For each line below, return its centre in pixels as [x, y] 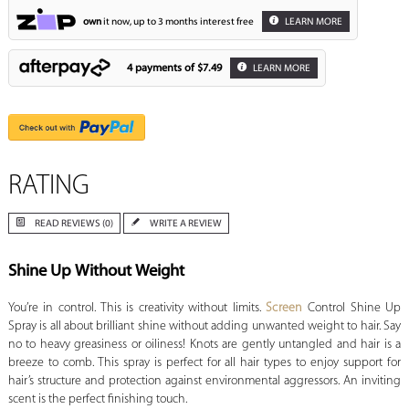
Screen [284, 309]
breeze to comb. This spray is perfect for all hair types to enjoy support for [204, 363]
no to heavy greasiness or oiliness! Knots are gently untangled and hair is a [204, 345]
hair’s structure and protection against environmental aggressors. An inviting [204, 382]
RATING [48, 187]
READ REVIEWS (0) [73, 225]
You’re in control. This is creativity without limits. [137, 309]
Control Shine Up [352, 309]
